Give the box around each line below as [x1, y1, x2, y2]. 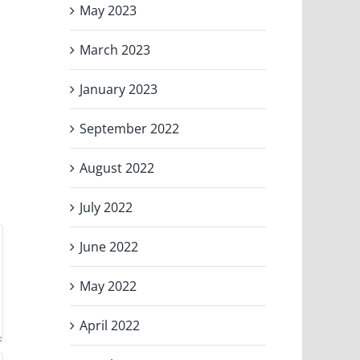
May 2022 [80, 276, 137, 295]
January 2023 [80, 80, 158, 98]
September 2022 [80, 119, 180, 137]
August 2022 [80, 158, 155, 177]
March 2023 [80, 40, 151, 59]
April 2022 [80, 316, 141, 334]
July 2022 [80, 198, 133, 216]
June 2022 [80, 237, 139, 256]
